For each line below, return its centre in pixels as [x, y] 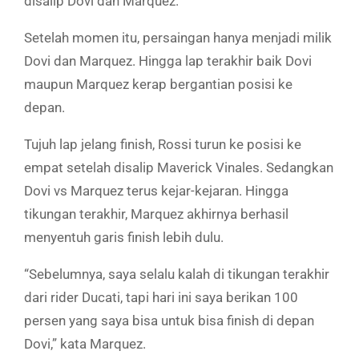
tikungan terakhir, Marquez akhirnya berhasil [156, 214]
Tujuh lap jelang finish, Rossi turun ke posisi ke [163, 144]
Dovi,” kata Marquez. [85, 343]
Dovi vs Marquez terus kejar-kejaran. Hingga [156, 190]
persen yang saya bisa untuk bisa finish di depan [169, 320]
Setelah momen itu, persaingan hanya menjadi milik [178, 37]
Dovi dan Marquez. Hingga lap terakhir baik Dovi [168, 61]
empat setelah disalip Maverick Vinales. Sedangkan [179, 167]
